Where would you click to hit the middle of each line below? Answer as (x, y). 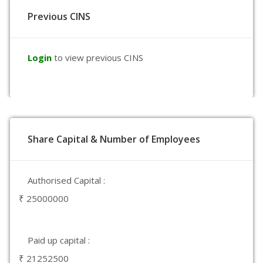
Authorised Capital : (66, 180)
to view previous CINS (99, 58)
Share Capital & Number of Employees (114, 139)
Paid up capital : (59, 240)
